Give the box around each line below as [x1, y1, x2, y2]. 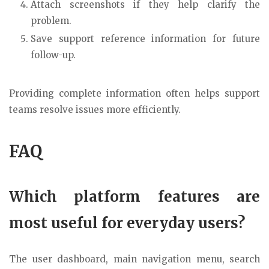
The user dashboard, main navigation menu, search [9, 253, 260, 265]
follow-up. [31, 49, 76, 61]
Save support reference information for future [31, 33, 260, 45]
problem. [31, 15, 71, 27]
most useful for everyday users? [9, 213, 245, 232]
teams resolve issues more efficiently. [9, 104, 181, 116]
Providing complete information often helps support [9, 88, 260, 100]
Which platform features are [9, 187, 260, 206]
